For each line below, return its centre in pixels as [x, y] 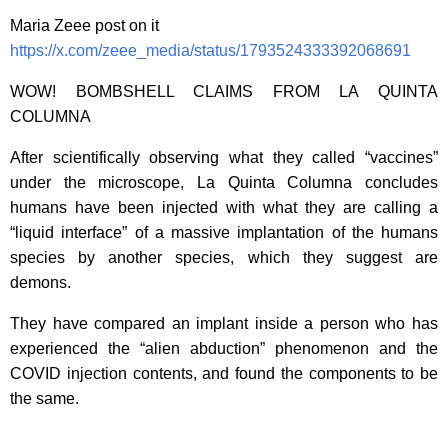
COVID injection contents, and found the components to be [224, 373]
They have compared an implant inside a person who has [224, 323]
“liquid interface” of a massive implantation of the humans [224, 232]
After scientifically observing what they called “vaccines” [224, 157]
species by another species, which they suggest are [224, 257]
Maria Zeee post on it [84, 25]
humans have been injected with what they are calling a [224, 207]
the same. [44, 398]
